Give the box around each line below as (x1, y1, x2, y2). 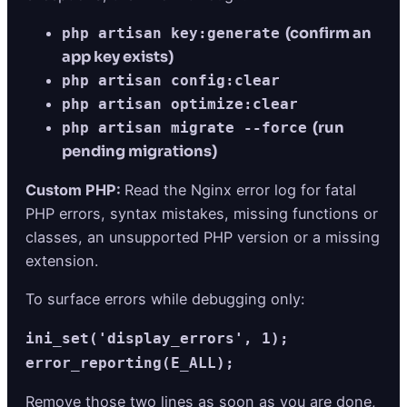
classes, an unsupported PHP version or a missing (25, 227, 380, 246)
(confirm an (280, 23, 372, 43)
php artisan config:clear (62, 71, 280, 89)
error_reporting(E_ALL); (25, 353, 234, 372)
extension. (25, 251, 103, 270)
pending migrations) (62, 141, 217, 161)
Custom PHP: (25, 180, 124, 199)
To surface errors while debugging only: (25, 290, 304, 309)
